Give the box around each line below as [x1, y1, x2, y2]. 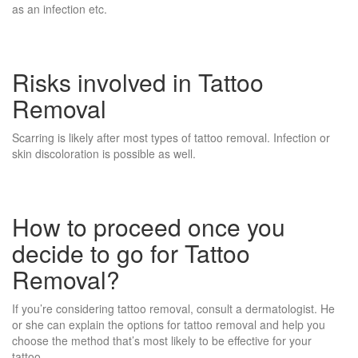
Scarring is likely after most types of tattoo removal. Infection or [12, 129, 330, 146]
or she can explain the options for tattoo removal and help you [12, 316, 325, 333]
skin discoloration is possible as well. [12, 145, 196, 162]
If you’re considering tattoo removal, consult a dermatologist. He [12, 300, 335, 317]
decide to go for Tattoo [12, 236, 250, 271]
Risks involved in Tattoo [12, 65, 264, 100]
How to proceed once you [12, 209, 285, 245]
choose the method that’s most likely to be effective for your [12, 332, 312, 349]
